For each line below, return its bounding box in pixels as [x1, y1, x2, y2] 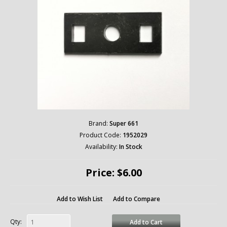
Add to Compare [113, 195, 160, 203]
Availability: [85, 142, 118, 151]
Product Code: [80, 131, 121, 139]
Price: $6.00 [85, 166, 142, 179]
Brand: [89, 119, 108, 128]
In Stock [119, 142, 142, 151]
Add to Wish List [57, 195, 103, 203]
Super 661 [109, 119, 138, 128]
